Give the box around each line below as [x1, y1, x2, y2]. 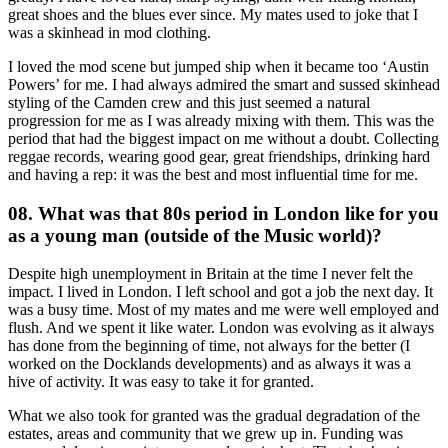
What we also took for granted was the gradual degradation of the [8, 407, 420, 425]
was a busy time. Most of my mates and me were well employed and [8, 301, 439, 319]
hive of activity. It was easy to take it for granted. [8, 373, 314, 391]
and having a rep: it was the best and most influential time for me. [8, 165, 418, 183]
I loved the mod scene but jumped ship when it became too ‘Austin [8, 57, 429, 75]
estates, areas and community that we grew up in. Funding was [8, 425, 403, 443]
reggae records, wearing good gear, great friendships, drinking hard [8, 147, 430, 165]
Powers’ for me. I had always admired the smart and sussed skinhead [8, 75, 440, 93]
